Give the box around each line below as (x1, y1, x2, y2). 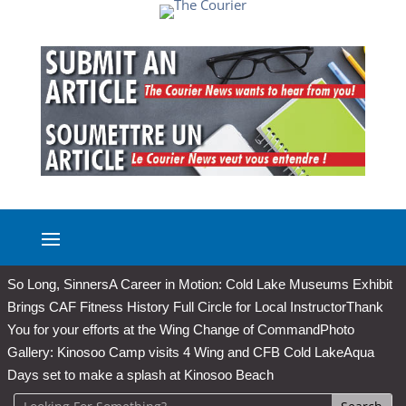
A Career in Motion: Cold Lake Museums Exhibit (109, 276, 392, 293)
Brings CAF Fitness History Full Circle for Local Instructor (7, 299, 346, 315)
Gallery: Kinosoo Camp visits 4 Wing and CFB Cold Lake (7, 344, 343, 361)
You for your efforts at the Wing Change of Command (7, 322, 320, 338)
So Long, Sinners (7, 276, 109, 293)
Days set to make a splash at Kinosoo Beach (7, 367, 274, 383)
